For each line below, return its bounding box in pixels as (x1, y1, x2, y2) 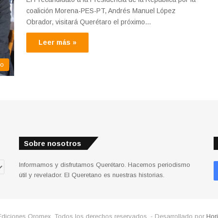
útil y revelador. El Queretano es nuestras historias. (18, 171, 164, 179)
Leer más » (38, 38, 76, 47)
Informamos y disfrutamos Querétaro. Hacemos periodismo (18, 161, 190, 169)
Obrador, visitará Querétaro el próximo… (26, 18, 151, 26)
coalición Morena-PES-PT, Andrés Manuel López (26, 7, 176, 15)
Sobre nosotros (23, 139, 81, 148)
